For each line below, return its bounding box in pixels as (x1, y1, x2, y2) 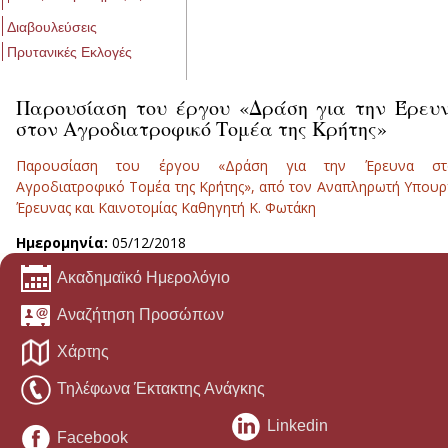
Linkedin (267, 417, 328, 435)
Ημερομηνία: (16, 233, 112, 253)
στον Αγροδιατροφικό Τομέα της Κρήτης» (16, 114, 387, 142)
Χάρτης (57, 343, 109, 361)
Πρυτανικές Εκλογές (7, 44, 132, 61)
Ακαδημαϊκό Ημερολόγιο (57, 269, 230, 287)
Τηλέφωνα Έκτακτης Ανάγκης (57, 380, 265, 398)
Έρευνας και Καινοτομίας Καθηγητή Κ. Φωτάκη (16, 198, 316, 218)
